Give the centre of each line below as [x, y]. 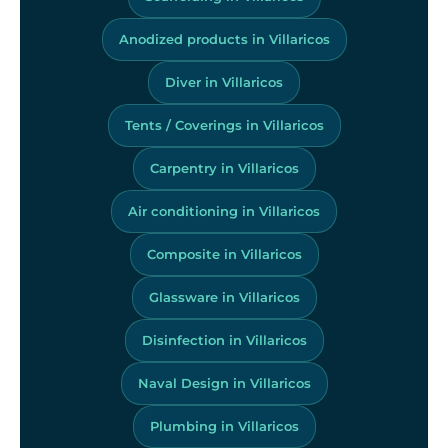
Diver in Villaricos [224, 81]
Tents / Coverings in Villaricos [224, 124]
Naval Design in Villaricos [224, 382]
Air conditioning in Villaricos [224, 210]
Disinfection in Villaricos [224, 339]
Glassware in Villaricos [224, 296]
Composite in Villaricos [224, 253]
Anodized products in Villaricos [224, 38]
